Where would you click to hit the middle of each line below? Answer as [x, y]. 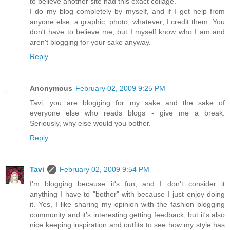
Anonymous [51, 89]
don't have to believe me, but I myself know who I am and [127, 32]
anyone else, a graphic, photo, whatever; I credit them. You [127, 22]
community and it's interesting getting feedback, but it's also [127, 215]
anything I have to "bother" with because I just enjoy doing [127, 194]
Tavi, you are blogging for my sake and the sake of [127, 103]
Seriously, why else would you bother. [90, 123]
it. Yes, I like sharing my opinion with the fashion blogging [127, 205]
